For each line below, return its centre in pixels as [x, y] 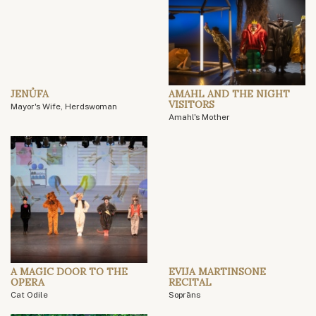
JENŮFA [30, 94]
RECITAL [190, 282]
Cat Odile [29, 295]
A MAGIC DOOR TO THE [69, 272]
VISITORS [192, 105]
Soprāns [184, 295]
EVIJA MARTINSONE [217, 272]
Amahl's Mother [199, 117]
